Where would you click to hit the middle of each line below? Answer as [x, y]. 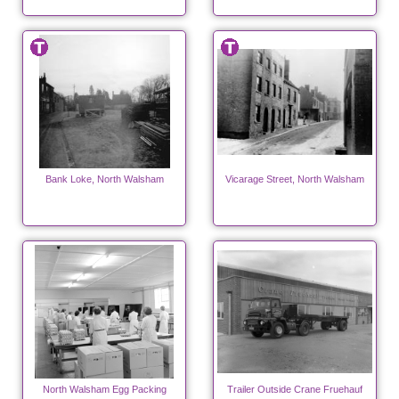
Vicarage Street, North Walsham [295, 179]
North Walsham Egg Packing [104, 390]
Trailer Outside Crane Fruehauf [295, 390]
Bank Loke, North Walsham [104, 179]
